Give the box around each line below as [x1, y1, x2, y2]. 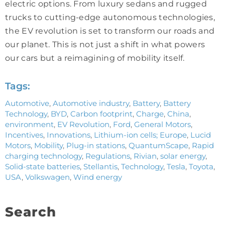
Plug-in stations [66, 140, 125, 150]
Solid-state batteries [5, 161, 80, 171]
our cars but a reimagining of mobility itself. [5, 53, 185, 63]
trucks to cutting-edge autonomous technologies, [5, 12, 215, 22]
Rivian [134, 151, 157, 161]
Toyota [189, 161, 213, 171]
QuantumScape [129, 140, 188, 150]
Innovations [47, 130, 90, 140]
